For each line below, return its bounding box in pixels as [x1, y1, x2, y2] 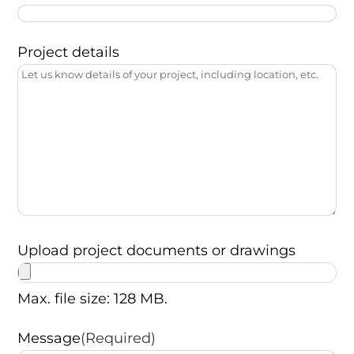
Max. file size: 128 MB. [17, 290, 168, 307]
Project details [17, 43, 120, 61]
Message [17, 330, 81, 347]
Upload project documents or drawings [17, 242, 296, 259]
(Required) [81, 330, 156, 347]
